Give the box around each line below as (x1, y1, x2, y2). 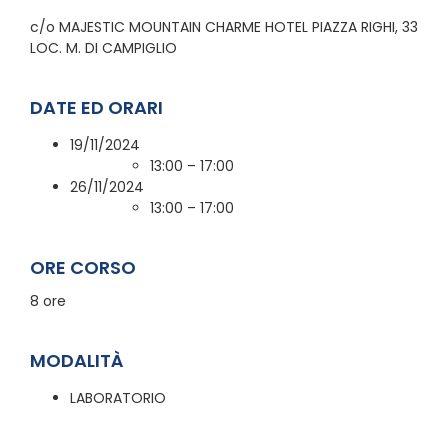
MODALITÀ (29, 347, 123, 373)
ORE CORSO (29, 254, 136, 280)
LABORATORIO (69, 387, 166, 408)
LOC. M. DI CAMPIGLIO (29, 37, 177, 58)
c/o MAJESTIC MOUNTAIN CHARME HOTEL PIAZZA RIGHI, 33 (29, 16, 418, 37)
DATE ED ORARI (29, 94, 163, 120)
